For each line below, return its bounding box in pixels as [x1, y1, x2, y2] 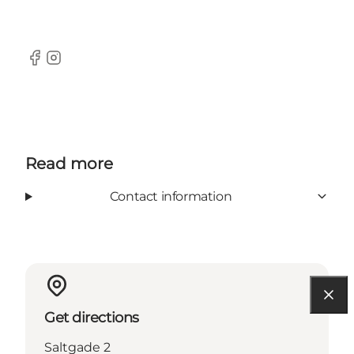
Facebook [24, 58, 87, 73]
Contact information [109, 188, 232, 204]
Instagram [43, 58, 108, 73]
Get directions [44, 308, 139, 326]
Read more [25, 153, 113, 173]
